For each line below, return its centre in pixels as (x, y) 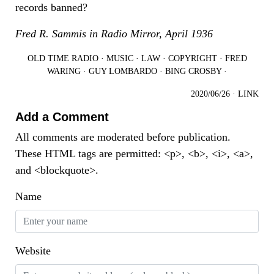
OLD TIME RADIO (63, 58)
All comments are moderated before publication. (123, 137)
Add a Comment (62, 117)
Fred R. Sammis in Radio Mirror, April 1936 (114, 34)
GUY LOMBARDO (123, 71)
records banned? (51, 8)
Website (33, 251)
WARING (64, 71)
